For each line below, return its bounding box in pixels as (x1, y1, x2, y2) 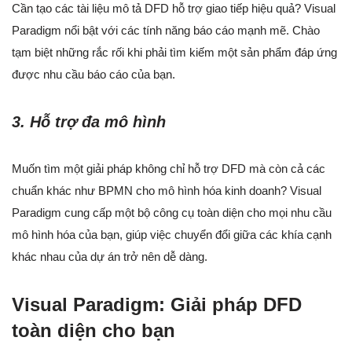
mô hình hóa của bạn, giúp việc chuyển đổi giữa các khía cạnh (12, 228, 332, 242)
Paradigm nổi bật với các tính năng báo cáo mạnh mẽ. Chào (12, 24, 320, 38)
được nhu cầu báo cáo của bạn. (12, 68, 175, 82)
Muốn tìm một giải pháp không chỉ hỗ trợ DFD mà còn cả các (12, 162, 325, 176)
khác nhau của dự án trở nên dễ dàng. (12, 250, 207, 264)
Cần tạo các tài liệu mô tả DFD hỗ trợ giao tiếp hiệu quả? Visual (12, 2, 335, 16)
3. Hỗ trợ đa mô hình (12, 113, 166, 131)
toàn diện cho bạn (12, 320, 175, 342)
